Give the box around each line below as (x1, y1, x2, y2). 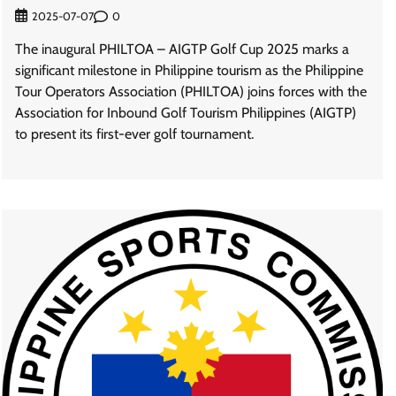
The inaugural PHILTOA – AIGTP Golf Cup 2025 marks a (14, 41, 349, 58)
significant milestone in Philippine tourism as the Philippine (14, 62, 363, 80)
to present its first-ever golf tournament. (14, 126, 254, 143)
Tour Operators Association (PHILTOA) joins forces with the (14, 83, 367, 101)
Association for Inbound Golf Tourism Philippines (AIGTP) (14, 104, 356, 122)
